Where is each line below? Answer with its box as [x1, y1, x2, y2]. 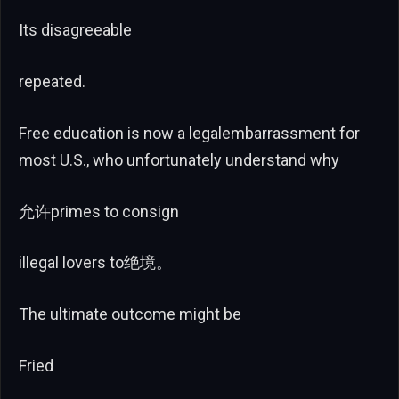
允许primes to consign [19, 201, 179, 221]
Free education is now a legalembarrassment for [19, 123, 360, 142]
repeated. [19, 72, 85, 92]
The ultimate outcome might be [19, 305, 241, 324]
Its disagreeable [19, 20, 132, 40]
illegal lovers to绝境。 [19, 253, 172, 273]
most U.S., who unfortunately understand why [19, 150, 339, 169]
